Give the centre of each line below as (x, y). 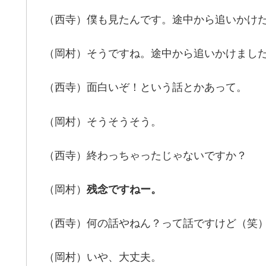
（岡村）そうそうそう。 (103, 121)
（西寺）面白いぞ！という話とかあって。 (145, 88)
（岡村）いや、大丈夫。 (103, 257)
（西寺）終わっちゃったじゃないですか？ (145, 155)
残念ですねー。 (124, 189)
